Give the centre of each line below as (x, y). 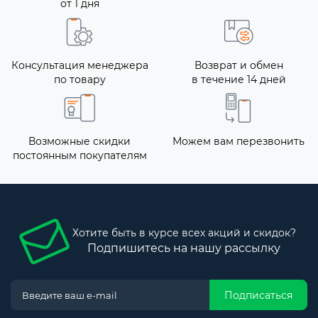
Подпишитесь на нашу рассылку (184, 248)
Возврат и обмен (238, 66)
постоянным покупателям (79, 156)
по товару (79, 80)
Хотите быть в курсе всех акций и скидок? (184, 233)
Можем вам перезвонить (238, 142)
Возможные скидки (79, 142)
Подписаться (258, 295)
